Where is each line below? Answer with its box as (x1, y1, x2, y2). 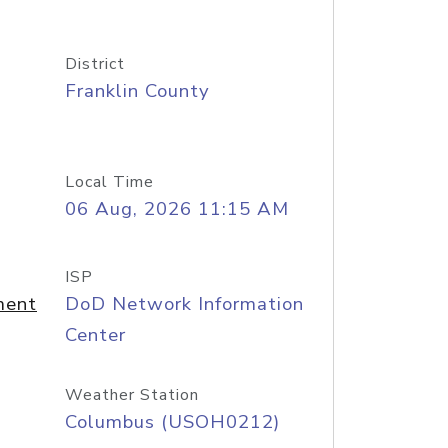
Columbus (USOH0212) (64, 409, 280, 435)
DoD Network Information (64, 291, 304, 317)
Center (64, 322, 126, 348)
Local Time (64, 171, 154, 193)
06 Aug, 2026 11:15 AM (64, 196, 289, 222)
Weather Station (64, 384, 199, 406)
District (64, 53, 125, 75)
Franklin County (64, 78, 210, 104)
